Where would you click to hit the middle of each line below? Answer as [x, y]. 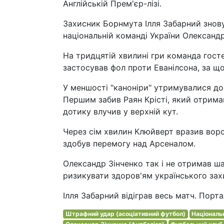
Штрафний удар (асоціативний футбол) [125, 214]
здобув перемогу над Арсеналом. [129, 143]
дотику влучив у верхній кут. [120, 111]
